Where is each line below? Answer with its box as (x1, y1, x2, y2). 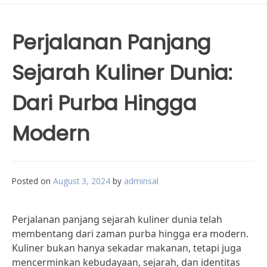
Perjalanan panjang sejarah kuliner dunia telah (12, 213, 222, 226)
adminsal (124, 175, 159, 187)
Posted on (12, 175, 53, 187)
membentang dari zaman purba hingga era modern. (12, 227, 249, 240)
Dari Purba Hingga (12, 89, 197, 117)
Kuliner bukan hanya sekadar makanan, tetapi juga (12, 241, 241, 254)
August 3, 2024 (53, 175, 110, 187)
